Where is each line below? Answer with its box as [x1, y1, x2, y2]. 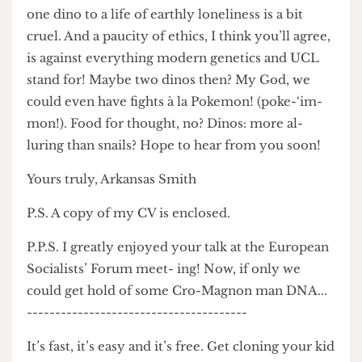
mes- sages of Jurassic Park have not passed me [28, 32, 337, 50]
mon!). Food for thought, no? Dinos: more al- [28, 196, 324, 213]
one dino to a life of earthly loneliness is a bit [28, 79, 324, 96]
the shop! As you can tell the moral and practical [28, 10, 344, 27]
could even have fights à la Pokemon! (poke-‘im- [28, 172, 344, 189]
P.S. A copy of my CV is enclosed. [28, 291, 246, 309]
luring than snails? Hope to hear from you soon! [28, 219, 343, 236]
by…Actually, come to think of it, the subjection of [28, 56, 356, 73]
